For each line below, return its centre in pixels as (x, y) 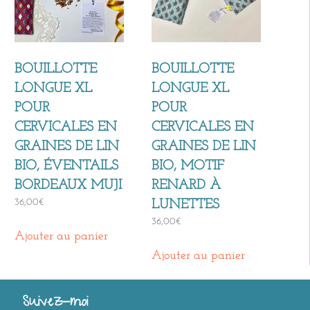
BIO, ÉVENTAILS (66, 166)
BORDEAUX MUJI (68, 185)
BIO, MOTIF (188, 166)
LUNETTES (185, 204)
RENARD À (186, 185)
